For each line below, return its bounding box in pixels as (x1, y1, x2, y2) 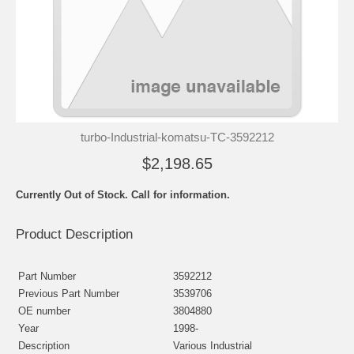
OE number (18, 304, 70, 317)
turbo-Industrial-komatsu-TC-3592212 (80, 130, 274, 144)
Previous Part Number (18, 287, 119, 299)
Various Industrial (173, 339, 252, 352)
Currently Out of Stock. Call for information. (16, 188, 230, 201)
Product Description (16, 226, 133, 242)
